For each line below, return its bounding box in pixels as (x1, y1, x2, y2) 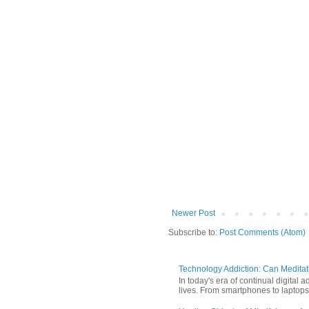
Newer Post (172, 208, 215, 219)
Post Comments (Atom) (219, 228, 306, 238)
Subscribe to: (168, 228, 219, 238)
